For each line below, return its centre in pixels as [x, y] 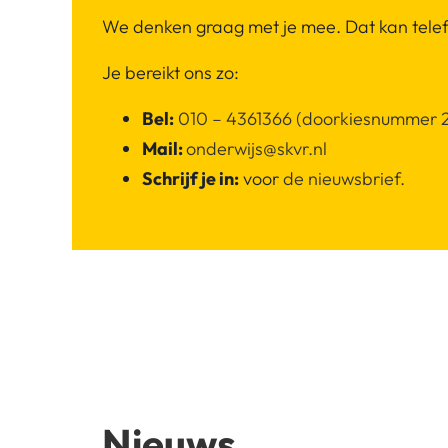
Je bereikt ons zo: [170, 73]
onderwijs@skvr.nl [256, 149]
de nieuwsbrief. [344, 179]
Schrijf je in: [190, 179]
